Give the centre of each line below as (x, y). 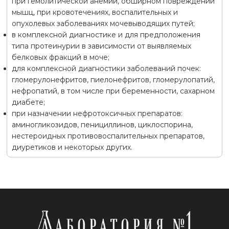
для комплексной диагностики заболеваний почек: (106, 68)
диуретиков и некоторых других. (72, 147)
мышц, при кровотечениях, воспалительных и (95, 12)
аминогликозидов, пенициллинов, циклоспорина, (102, 124)
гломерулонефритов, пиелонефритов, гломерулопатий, (113, 79)
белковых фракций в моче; (60, 57)
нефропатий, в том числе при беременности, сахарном (113, 91)
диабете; (28, 102)
